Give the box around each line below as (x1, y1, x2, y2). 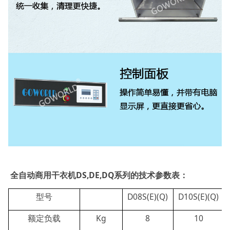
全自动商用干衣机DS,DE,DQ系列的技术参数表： (8, 169, 192, 181)
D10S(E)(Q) (178, 191, 219, 203)
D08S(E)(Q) (127, 191, 168, 203)
